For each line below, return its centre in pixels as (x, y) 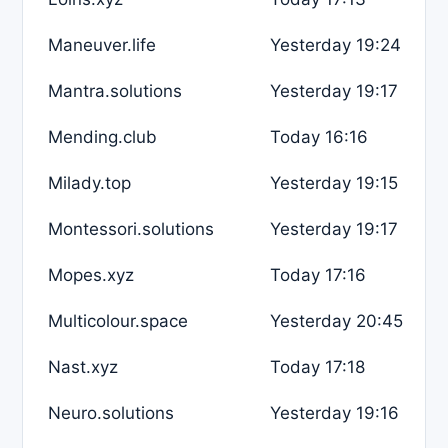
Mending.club (102, 136)
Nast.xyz (83, 366)
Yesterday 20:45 (336, 320)
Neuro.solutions (111, 412)
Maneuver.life (102, 44)
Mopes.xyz (91, 274)
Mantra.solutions (115, 90)
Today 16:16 (319, 136)
